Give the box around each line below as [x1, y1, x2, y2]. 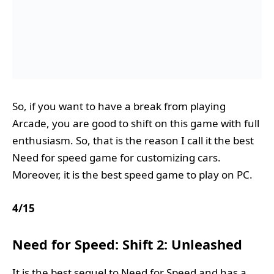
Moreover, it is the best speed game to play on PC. [12, 168, 255, 182]
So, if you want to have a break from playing [12, 99, 226, 114]
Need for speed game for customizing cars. [12, 150, 221, 165]
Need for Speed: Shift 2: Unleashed [12, 235, 242, 254]
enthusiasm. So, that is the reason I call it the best [12, 133, 254, 148]
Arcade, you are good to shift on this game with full [12, 116, 259, 131]
